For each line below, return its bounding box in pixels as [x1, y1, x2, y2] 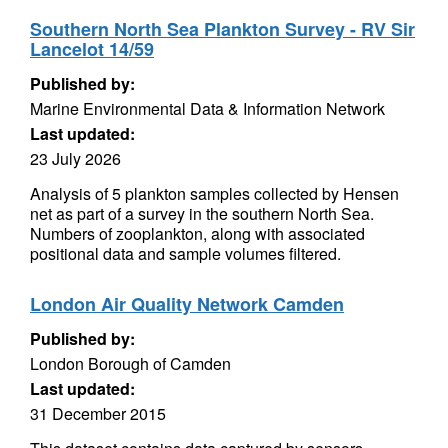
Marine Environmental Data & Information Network [30, 97, 385, 120]
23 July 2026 [30, 147, 121, 170]
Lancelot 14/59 [30, 36, 154, 62]
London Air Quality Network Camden [30, 291, 344, 317]
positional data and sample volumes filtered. [30, 242, 341, 265]
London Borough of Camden [30, 352, 231, 375]
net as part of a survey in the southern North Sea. [30, 202, 374, 225]
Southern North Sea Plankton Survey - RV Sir [30, 16, 415, 42]
